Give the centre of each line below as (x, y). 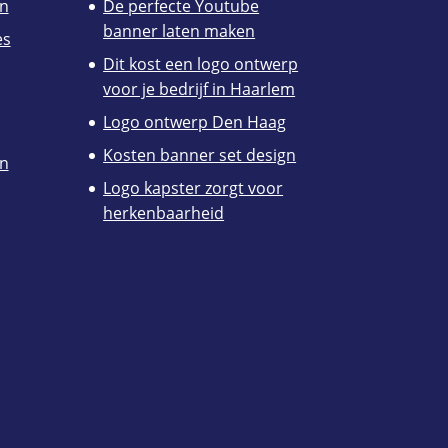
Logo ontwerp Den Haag (195, 122)
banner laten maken (179, 31)
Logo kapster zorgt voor (193, 188)
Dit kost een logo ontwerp (201, 64)
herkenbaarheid (164, 213)
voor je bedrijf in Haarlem (199, 89)
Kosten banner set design (200, 155)
